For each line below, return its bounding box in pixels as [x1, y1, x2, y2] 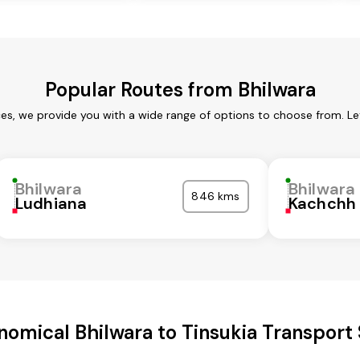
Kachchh [288, 193, 357, 215]
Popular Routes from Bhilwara [44, 77, 316, 103]
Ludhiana [15, 193, 88, 215]
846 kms [191, 189, 240, 204]
